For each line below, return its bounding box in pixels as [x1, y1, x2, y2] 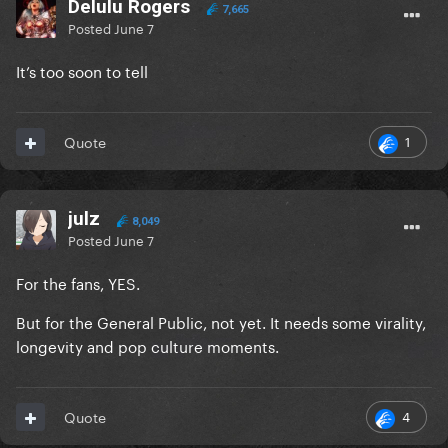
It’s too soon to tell [16, 58, 148, 83]
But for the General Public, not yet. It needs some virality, [16, 309, 426, 334]
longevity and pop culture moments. [16, 333, 283, 358]
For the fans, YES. [16, 270, 140, 295]
